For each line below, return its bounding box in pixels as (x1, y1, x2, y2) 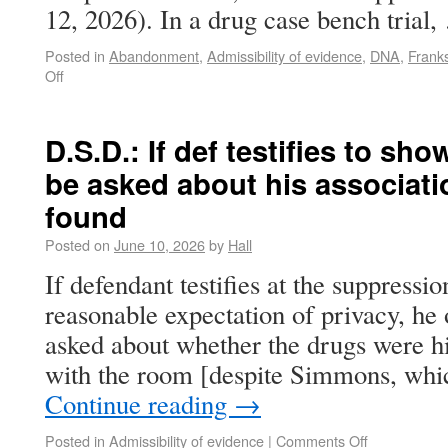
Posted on (45, 234, 110, 255)
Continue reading (45, 386, 234, 422)
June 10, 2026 (114, 234, 205, 255)
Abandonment (109, 45, 199, 66)
